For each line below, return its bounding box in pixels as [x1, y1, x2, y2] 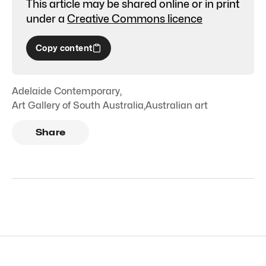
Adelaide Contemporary [12, 85, 120, 97]
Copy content [36, 42, 93, 53]
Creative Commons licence [67, 12, 202, 25]
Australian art [145, 99, 208, 111]
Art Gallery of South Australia [12, 99, 144, 111]
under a [26, 12, 65, 25]
